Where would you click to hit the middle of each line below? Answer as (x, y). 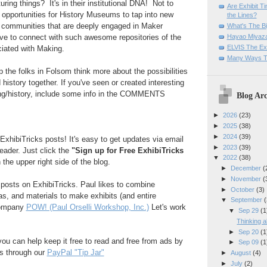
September (247, 200)
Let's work (167, 207)
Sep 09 (249, 242)
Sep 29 (249, 211)
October (243, 189)
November (246, 178)
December (246, 168)
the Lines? (242, 15)
